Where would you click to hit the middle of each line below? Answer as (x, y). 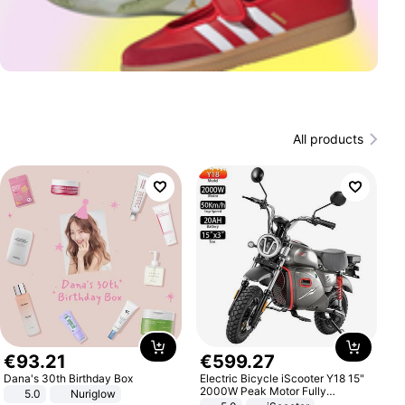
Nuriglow (94, 393)
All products (328, 139)
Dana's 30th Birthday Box (69, 378)
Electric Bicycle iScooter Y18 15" (282, 378)
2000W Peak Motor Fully (263, 391)
